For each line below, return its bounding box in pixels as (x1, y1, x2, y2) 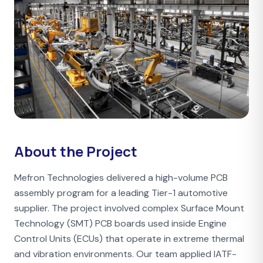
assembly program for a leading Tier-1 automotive (14, 186, 228, 199)
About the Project (14, 141, 137, 161)
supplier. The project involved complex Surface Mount (14, 201, 244, 214)
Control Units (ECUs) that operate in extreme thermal (14, 232, 244, 245)
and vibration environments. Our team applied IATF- (14, 247, 237, 260)
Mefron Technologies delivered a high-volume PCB (14, 171, 228, 184)
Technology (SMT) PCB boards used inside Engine (14, 217, 227, 230)
